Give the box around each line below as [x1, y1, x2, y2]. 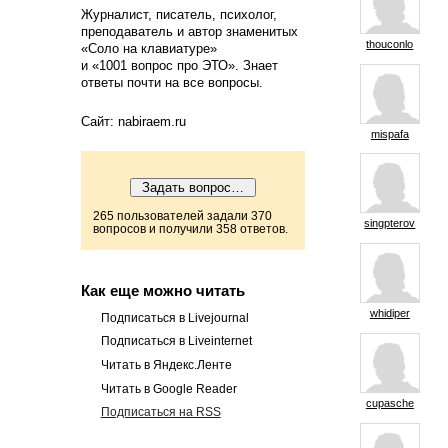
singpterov [364, 217, 416, 230]
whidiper [369, 307, 410, 320]
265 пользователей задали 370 [92, 209, 272, 224]
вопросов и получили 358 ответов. [92, 222, 288, 237]
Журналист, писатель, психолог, [80, 6, 277, 22]
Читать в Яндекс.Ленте [100, 357, 232, 372]
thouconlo [366, 37, 414, 50]
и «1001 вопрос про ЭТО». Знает [80, 57, 278, 73]
